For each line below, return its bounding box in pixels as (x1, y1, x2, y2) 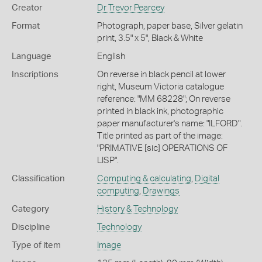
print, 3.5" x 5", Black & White (96, 33, 203, 43)
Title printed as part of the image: (96, 131, 223, 140)
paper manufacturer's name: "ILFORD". (96, 119, 242, 128)
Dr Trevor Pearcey (96, 3, 164, 12)
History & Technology (96, 204, 178, 213)
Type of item (12, 240, 61, 250)
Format (12, 21, 40, 30)
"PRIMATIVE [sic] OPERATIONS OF (96, 143, 227, 153)
